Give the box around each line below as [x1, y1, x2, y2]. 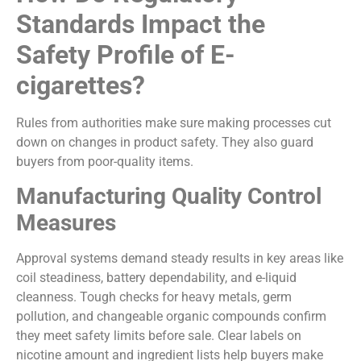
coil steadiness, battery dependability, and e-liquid [16, 269, 297, 285]
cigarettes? [16, 69, 145, 101]
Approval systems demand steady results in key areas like [16, 250, 343, 266]
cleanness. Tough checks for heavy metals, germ [16, 288, 292, 305]
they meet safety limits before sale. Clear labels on [16, 327, 301, 343]
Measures [16, 209, 116, 236]
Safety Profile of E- [16, 39, 235, 70]
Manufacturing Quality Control [16, 182, 322, 210]
